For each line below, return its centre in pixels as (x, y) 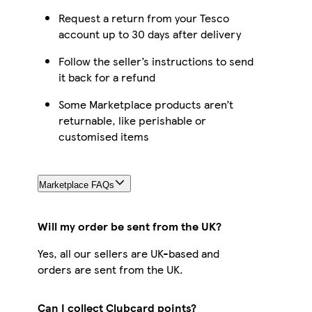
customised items (103, 136)
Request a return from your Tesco (143, 17)
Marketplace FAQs (76, 185)
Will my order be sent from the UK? (129, 226)
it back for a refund (107, 77)
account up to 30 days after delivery (149, 33)
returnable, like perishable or (132, 120)
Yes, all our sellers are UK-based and (128, 253)
